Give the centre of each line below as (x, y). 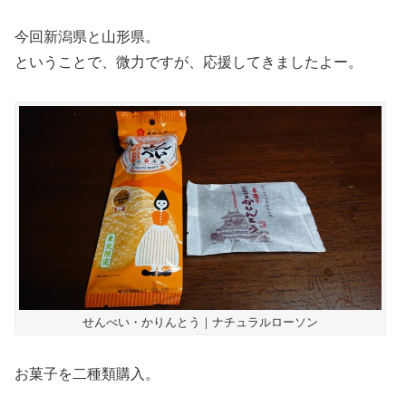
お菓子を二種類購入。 (87, 373)
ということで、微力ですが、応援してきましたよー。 (188, 63)
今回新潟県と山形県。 (87, 37)
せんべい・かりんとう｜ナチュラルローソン (200, 323)
